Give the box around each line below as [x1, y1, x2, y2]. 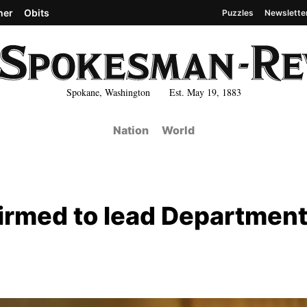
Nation [112, 123, 149, 137]
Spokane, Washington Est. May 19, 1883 [66, 85, 241, 99]
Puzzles [222, 7, 254, 18]
